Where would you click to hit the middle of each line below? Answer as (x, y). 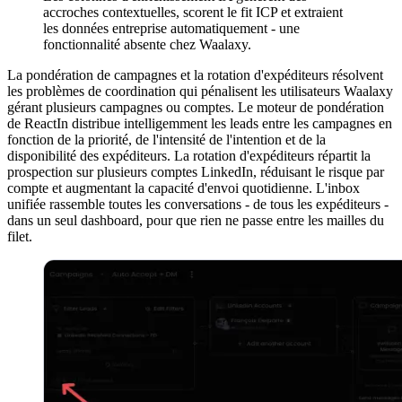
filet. (20, 237)
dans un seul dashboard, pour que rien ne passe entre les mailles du (196, 221)
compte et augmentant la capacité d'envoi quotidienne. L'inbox (184, 188)
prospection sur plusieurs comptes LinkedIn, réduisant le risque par (196, 172)
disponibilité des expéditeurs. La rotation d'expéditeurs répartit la (189, 156)
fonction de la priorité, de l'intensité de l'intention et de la (166, 140)
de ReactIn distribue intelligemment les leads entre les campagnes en (200, 124)
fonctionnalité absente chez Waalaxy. (147, 45)
